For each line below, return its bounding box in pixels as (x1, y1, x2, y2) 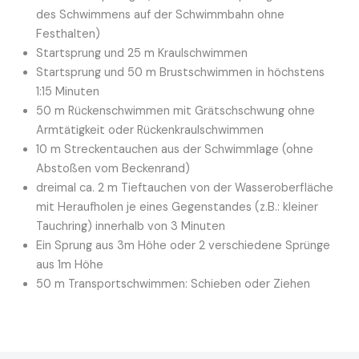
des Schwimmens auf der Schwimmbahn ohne (36, 7, 284, 23)
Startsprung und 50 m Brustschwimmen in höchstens (36, 65, 325, 81)
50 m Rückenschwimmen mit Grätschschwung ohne (36, 103, 315, 119)
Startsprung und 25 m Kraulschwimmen (36, 46, 248, 62)
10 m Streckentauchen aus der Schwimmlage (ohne (36, 142, 313, 158)
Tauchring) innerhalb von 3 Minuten (36, 219, 225, 235)
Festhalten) (36, 26, 100, 42)
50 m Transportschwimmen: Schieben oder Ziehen (36, 276, 310, 292)
